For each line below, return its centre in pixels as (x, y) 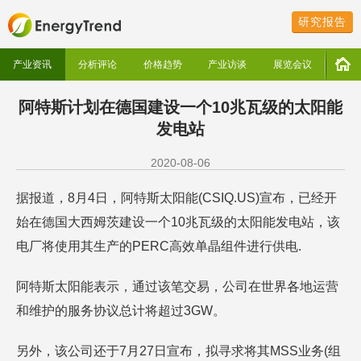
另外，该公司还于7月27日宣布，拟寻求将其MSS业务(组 (178, 351)
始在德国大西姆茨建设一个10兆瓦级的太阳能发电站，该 (178, 222)
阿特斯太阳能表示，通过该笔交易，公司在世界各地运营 (177, 286)
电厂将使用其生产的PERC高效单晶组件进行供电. (159, 246)
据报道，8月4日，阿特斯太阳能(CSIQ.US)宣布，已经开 (176, 198)
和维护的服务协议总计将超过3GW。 (121, 311)
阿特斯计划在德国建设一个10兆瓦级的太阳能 (180, 107)
